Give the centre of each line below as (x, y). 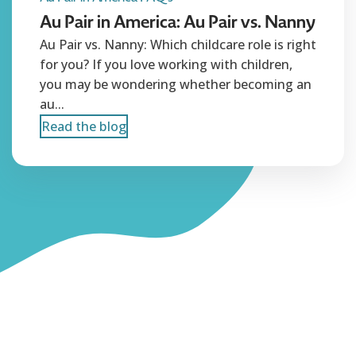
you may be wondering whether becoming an (176, 85)
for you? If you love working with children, (166, 65)
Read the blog (84, 127)
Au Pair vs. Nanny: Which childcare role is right (178, 45)
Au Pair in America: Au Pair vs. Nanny (178, 22)
